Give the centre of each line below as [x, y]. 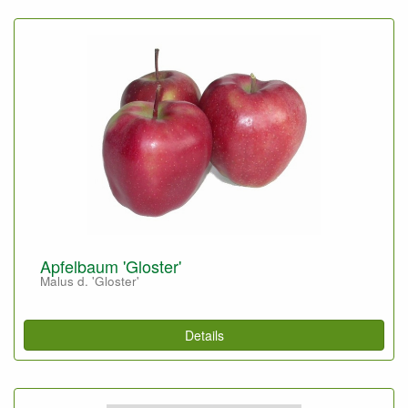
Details [204, 335]
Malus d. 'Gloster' [90, 281]
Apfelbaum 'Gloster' [111, 266]
